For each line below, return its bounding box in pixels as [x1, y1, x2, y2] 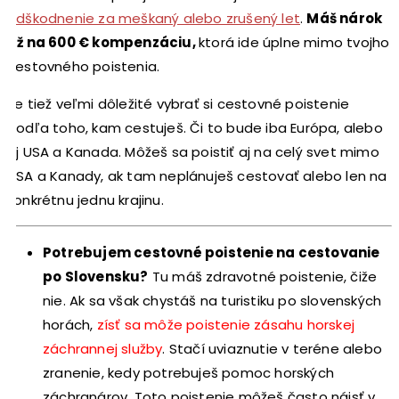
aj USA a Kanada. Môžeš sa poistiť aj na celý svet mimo [7, 142, 379, 161]
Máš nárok [306, 8, 383, 28]
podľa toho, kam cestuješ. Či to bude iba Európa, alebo [7, 118, 383, 137]
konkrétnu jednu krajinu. [7, 190, 164, 209]
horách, [43, 314, 97, 334]
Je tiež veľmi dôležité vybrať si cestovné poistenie [7, 94, 350, 113]
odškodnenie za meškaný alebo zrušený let [7, 8, 300, 28]
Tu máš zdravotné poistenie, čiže [148, 266, 378, 286]
